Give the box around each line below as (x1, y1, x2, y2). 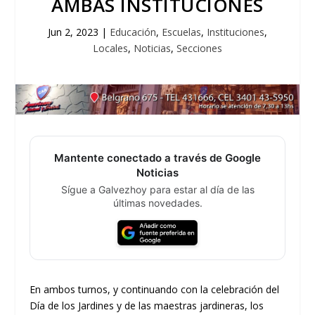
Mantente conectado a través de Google (54, 151, 261, 165)
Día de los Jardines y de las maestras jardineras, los (30, 299, 264, 313)
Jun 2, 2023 (48, 25, 98, 39)
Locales (93, 41, 128, 55)
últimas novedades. (112, 197, 202, 210)
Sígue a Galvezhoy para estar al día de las (60, 184, 255, 196)
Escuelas (162, 25, 201, 39)
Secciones (176, 41, 222, 55)
